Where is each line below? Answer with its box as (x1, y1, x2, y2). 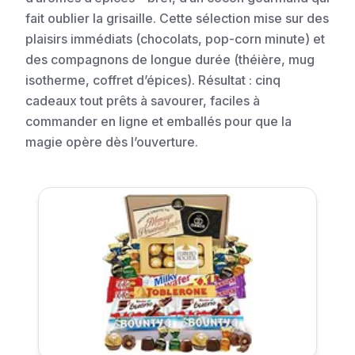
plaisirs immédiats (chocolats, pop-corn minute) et (25, 31, 325, 48)
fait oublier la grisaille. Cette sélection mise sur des (25, 10, 329, 27)
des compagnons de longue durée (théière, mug (25, 52, 315, 68)
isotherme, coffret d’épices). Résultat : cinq (25, 72, 281, 89)
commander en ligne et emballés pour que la (25, 113, 292, 130)
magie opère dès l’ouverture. (25, 134, 198, 151)
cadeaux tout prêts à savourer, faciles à (25, 93, 260, 109)
